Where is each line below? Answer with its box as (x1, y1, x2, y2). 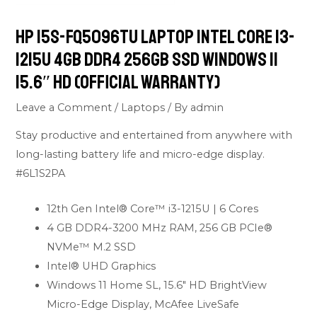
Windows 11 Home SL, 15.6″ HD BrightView (47, 279, 267, 292)
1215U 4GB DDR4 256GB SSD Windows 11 (16, 47, 279, 72)
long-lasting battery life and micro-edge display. (16, 147, 265, 161)
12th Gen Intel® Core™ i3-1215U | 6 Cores (47, 202, 259, 215)
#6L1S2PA (16, 166, 66, 180)
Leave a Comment (16, 101, 113, 115)
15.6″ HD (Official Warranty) (16, 70, 221, 95)
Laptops (121, 101, 166, 115)
